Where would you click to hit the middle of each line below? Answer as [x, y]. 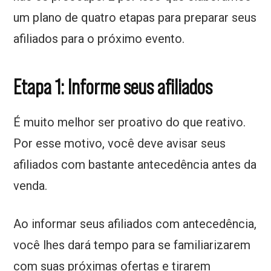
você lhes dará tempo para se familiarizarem [132, 245]
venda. [32, 186]
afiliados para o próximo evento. [99, 39]
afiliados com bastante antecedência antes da [135, 165]
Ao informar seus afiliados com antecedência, [135, 224]
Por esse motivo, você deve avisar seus [120, 144]
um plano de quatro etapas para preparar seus [135, 18]
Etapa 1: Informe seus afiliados [113, 87]
